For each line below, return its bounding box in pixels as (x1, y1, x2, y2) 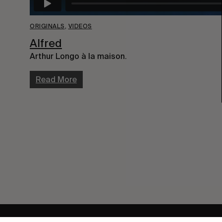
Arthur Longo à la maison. (30, 52, 127, 61)
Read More (36, 75, 77, 85)
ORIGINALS (30, 22, 65, 30)
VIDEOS (68, 22, 92, 30)
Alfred (30, 36, 62, 50)
